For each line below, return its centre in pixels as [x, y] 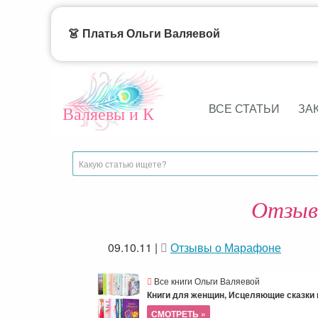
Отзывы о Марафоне [226, 247]
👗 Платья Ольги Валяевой [144, 34]
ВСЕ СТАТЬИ [244, 109]
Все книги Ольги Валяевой [206, 281]
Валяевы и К [108, 114]
